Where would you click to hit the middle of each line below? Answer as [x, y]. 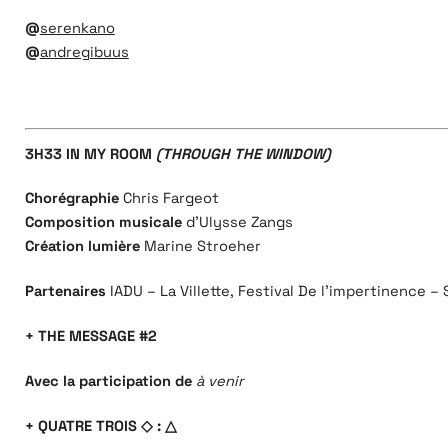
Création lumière [82, 246]
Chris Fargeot [168, 198]
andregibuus [84, 52]
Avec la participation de [110, 381]
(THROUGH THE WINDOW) [243, 153]
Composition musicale [103, 222]
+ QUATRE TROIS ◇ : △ [100, 425]
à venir [219, 381]
